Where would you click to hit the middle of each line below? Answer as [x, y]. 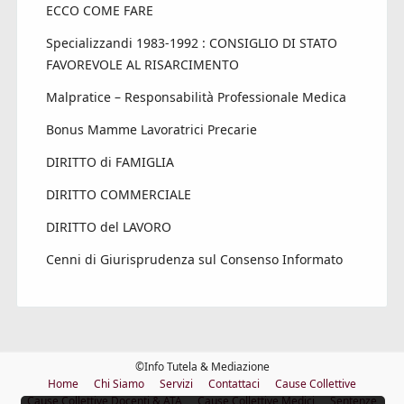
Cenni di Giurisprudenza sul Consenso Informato [194, 260]
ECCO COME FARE [99, 11]
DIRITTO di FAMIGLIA [110, 162]
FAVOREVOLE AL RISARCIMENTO [142, 65]
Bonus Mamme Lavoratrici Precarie [151, 130]
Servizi [176, 384]
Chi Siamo [119, 384]
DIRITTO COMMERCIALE [118, 195]
